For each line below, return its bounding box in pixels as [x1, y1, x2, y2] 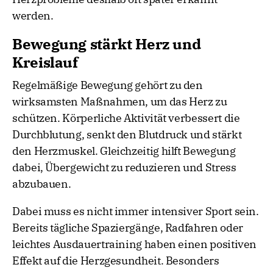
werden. [12, 9, 54, 23]
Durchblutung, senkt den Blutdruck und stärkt [12, 127, 242, 142]
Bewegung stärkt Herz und [12, 34, 201, 54]
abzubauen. [12, 177, 71, 191]
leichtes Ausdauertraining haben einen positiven [12, 237, 257, 252]
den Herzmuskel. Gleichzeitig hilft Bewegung [12, 144, 236, 158]
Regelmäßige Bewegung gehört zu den [12, 78, 203, 93]
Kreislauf [12, 52, 78, 73]
